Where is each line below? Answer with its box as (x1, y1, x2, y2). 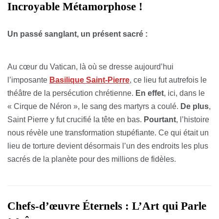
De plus (180, 102, 209, 111)
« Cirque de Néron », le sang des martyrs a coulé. (7, 102, 180, 111)
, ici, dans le (164, 89, 205, 98)
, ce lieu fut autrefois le (130, 76, 207, 85)
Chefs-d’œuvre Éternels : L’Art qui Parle (7, 200, 206, 213)
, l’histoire (176, 115, 209, 124)
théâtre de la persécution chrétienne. (7, 89, 135, 98)
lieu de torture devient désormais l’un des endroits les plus (7, 142, 208, 151)
